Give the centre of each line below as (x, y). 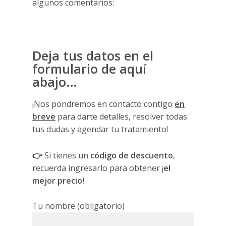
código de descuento (132, 156)
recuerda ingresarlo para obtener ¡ (98, 168)
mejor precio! (59, 181)
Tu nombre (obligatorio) (79, 206)
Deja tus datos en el (93, 56)
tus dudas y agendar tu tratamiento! (100, 129)
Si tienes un (68, 156)
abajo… (57, 82)
